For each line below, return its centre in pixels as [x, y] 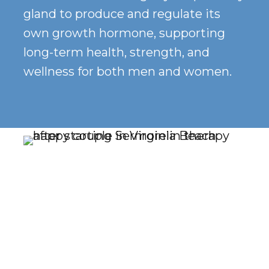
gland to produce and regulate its [122, 14]
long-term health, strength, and [116, 53]
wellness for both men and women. [127, 72]
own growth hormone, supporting [124, 33]
